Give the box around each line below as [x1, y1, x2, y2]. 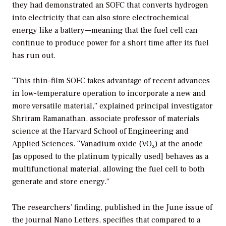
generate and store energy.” [12, 177, 109, 187]
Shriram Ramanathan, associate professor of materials [12, 114, 199, 124]
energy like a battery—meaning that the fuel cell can [12, 25, 198, 35]
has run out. [12, 50, 55, 61]
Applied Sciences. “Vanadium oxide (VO [12, 139, 152, 149]
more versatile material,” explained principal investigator [12, 101, 213, 111]
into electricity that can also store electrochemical [12, 12, 189, 23]
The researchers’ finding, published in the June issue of [12, 202, 212, 213]
